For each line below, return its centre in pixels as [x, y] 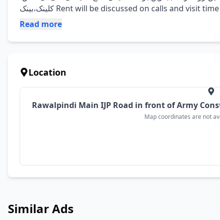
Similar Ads [41, 208]
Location [47, 72]
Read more [41, 24]
